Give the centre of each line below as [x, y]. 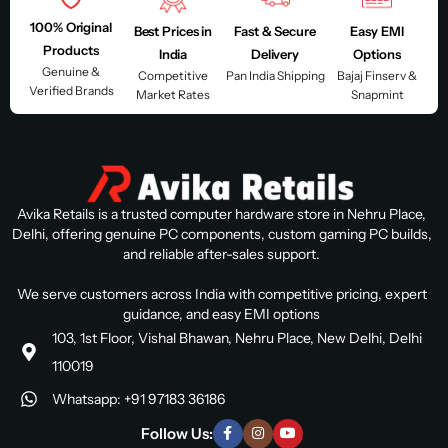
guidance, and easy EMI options [221, 313]
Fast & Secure [275, 30]
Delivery [275, 53]
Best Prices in [173, 30]
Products [71, 49]
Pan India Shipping [275, 75]
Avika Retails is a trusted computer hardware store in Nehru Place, [221, 213]
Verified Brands [71, 90]
